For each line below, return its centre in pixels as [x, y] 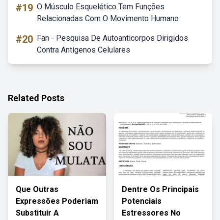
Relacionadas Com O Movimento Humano [108, 18]
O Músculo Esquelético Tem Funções [101, 7]
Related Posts [36, 98]
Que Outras [37, 189]
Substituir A [37, 213]
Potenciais [142, 201]
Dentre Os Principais [160, 189]
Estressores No [151, 213]
